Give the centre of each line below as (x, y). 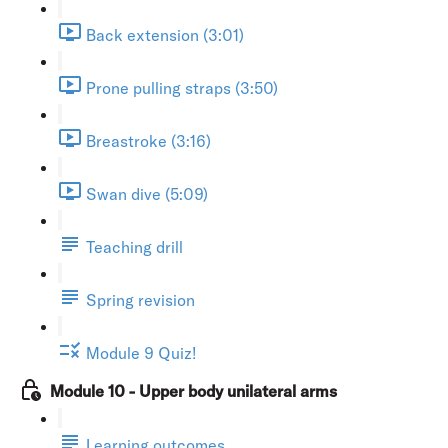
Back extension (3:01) (165, 34)
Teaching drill (134, 246)
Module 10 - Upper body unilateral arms (193, 390)
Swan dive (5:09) (147, 193)
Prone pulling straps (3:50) (182, 87)
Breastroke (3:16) (148, 140)
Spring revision (140, 299)
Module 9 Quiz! (141, 352)
